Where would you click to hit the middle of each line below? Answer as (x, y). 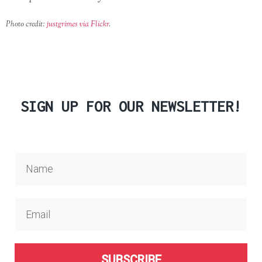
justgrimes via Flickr (77, 24)
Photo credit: (25, 24)
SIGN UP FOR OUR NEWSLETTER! (131, 106)
